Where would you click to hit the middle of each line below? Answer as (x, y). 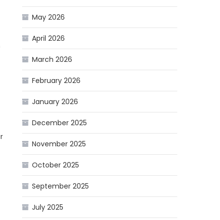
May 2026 (49, 17)
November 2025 (59, 144)
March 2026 (52, 60)
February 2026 (56, 81)
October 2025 (56, 165)
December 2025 (60, 123)
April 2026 (49, 39)
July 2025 (48, 207)
